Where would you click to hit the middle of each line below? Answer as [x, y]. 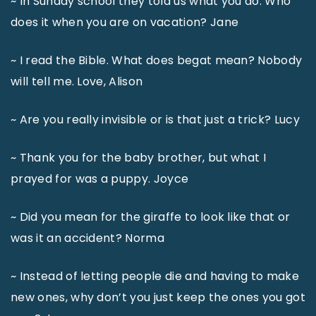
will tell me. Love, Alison [77, 81]
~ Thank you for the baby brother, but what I [139, 157]
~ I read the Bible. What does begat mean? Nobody [157, 60]
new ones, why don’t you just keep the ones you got [158, 297]
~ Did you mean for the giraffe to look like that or [151, 217]
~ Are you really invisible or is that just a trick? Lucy [155, 119]
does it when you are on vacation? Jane [125, 22]
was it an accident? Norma [88, 238]
